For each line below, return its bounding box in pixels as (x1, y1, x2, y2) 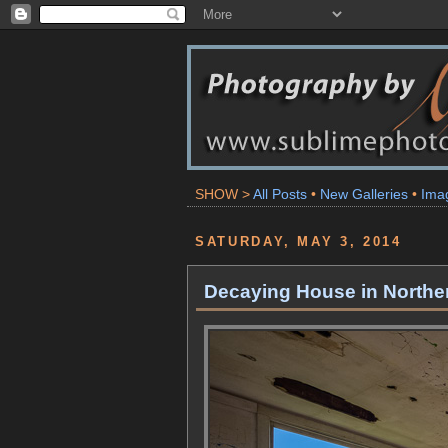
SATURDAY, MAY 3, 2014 (195, 233, 402, 249)
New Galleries (320, 186, 408, 202)
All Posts (253, 186, 307, 202)
